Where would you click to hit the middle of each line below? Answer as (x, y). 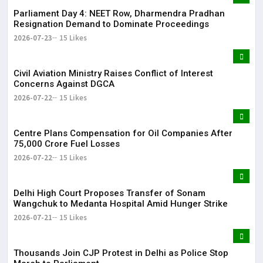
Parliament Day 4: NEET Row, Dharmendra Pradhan (119, 13)
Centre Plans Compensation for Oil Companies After (123, 133)
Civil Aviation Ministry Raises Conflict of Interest (113, 73)
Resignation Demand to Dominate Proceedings (111, 24)
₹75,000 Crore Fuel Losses (67, 144)
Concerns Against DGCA (64, 84)
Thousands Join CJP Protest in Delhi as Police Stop (121, 253)
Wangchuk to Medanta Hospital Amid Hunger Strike (121, 203)
